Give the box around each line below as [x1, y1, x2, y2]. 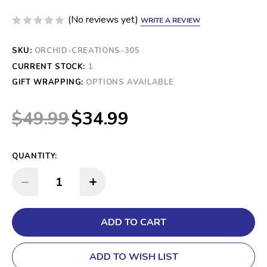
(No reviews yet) [68, 13, 138, 27]
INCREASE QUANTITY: [89, 174, 128, 184]
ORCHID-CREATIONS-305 [34, 45, 140, 57]
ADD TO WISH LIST [89, 250, 178, 264]
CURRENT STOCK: [12, 61, 88, 73]
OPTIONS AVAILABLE [86, 77, 174, 88]
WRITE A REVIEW [141, 15, 200, 25]
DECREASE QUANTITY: [21, 176, 60, 187]
